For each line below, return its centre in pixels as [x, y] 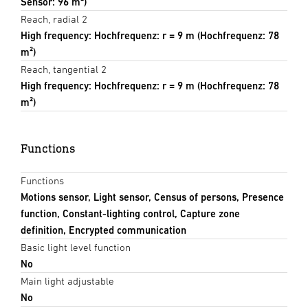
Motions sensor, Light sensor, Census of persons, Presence [152, 197]
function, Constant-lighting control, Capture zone [130, 214]
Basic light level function [76, 247]
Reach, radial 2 [54, 19]
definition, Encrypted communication [103, 230]
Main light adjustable [67, 281]
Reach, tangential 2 [64, 69]
